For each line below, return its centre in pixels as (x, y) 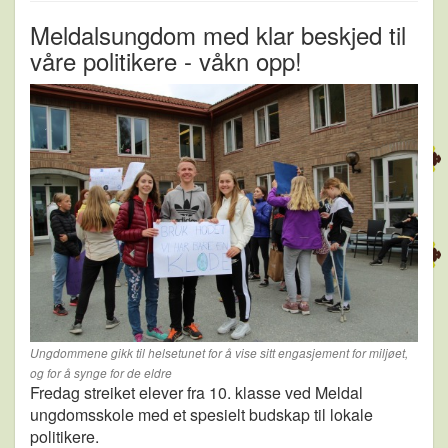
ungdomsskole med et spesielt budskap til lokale (201, 415)
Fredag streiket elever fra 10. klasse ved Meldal (196, 393)
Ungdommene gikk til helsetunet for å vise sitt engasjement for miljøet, (219, 353)
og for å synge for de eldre (101, 373)
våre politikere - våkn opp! (166, 60)
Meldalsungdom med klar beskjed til (218, 34)
